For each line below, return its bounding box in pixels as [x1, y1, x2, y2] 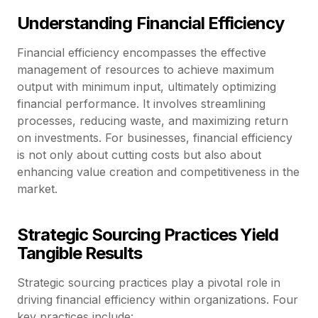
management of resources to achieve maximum [17, 62, 274, 77]
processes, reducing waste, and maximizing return [17, 113, 288, 128]
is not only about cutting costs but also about [17, 147, 261, 162]
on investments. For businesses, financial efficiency [17, 130, 292, 145]
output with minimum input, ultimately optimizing [17, 79, 276, 94]
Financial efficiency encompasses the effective [17, 45, 266, 60]
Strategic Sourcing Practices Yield [17, 224, 279, 245]
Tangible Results [17, 242, 142, 263]
